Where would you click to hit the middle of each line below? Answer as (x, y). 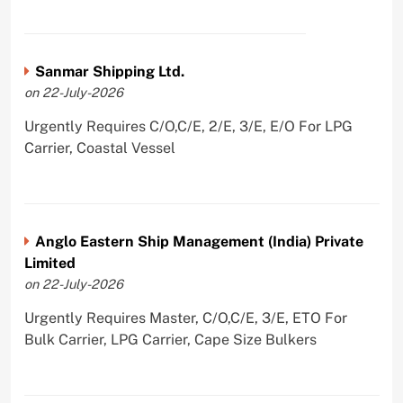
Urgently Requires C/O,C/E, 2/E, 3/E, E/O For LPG (188, 126)
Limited (49, 263)
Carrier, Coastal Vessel (99, 148)
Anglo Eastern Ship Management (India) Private (199, 241)
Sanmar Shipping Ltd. (109, 71)
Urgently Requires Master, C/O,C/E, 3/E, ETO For (185, 318)
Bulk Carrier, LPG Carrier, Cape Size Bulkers (170, 339)
